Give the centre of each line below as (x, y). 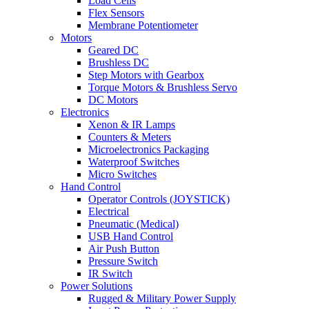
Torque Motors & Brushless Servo (163, 87)
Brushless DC (119, 62)
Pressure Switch (123, 261)
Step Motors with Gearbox (146, 75)
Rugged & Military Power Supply (162, 298)
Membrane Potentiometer (143, 25)
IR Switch (110, 273)
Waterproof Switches (134, 162)
